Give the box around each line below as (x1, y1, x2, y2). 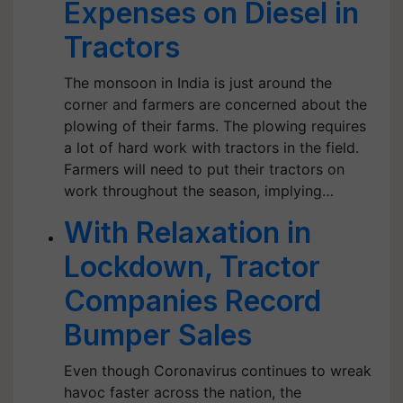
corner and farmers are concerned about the (64, 95, 367, 113)
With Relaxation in (64, 215, 311, 250)
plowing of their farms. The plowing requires (64, 117, 366, 135)
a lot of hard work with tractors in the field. (64, 139, 359, 157)
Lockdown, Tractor (64, 249, 320, 284)
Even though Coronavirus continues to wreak (64, 362, 372, 380)
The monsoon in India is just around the (64, 74, 332, 92)
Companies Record (64, 283, 321, 318)
